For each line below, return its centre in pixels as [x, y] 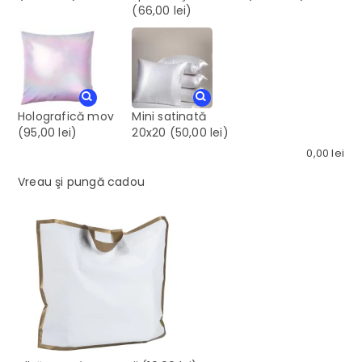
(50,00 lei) [197, 132]
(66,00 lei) [162, 10]
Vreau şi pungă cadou [81, 181]
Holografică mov [66, 116]
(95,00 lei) [48, 132]
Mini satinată [169, 116]
